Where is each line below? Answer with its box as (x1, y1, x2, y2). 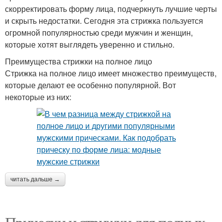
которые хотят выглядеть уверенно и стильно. (5, 38, 174, 50)
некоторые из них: (5, 91, 71, 103)
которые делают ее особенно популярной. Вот (5, 79, 176, 91)
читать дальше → (10, 175, 60, 183)
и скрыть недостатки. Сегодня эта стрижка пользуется (5, 14, 203, 26)
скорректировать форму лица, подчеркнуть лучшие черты (5, 2, 217, 14)
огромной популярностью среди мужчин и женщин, (5, 26, 193, 38)
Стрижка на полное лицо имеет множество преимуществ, (5, 67, 217, 79)
